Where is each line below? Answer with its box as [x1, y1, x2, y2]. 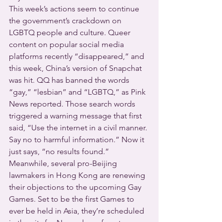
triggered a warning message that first [9, 111, 144, 120]
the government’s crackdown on [9, 16, 123, 25]
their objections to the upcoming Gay [9, 182, 143, 192]
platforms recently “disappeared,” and [9, 52, 146, 61]
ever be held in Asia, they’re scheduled [9, 206, 146, 216]
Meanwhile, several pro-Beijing [9, 159, 119, 168]
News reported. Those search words [9, 99, 137, 109]
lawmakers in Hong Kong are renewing [9, 170, 147, 180]
